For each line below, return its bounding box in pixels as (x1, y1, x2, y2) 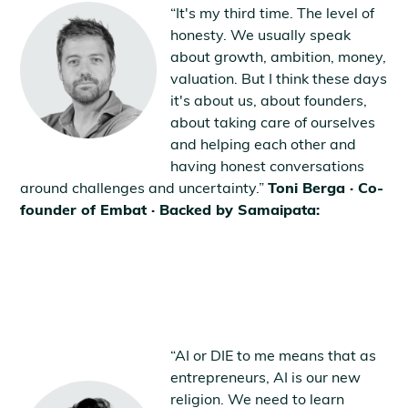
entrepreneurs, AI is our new (170, 367, 362, 386)
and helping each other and (170, 134, 357, 153)
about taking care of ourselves (170, 112, 376, 131)
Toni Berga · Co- (268, 178, 384, 197)
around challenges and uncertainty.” (20, 178, 269, 197)
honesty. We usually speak (170, 25, 352, 44)
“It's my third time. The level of (170, 3, 375, 22)
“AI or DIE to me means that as (170, 345, 377, 364)
